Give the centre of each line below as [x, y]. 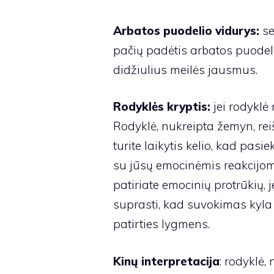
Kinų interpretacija [166, 261]
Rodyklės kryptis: [161, 107]
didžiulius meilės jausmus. [185, 69]
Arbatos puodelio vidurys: [186, 30]
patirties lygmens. [161, 224]
